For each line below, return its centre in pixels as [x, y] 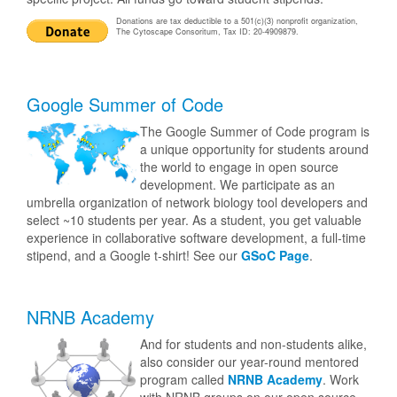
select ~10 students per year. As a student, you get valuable [194, 220]
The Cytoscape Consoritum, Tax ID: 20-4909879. [207, 31]
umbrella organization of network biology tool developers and [197, 202]
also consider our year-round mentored [249, 362]
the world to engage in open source [239, 167]
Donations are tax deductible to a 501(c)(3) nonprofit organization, [237, 20]
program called [184, 380]
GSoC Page [275, 256]
